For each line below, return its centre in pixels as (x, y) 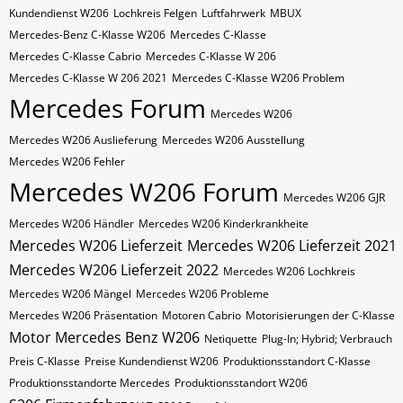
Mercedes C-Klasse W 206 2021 (88, 78)
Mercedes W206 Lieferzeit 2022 (114, 270)
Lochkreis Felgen (155, 13)
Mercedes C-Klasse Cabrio (75, 56)
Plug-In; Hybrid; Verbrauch (327, 339)
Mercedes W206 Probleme (202, 294)
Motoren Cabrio (201, 315)
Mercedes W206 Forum (144, 192)
